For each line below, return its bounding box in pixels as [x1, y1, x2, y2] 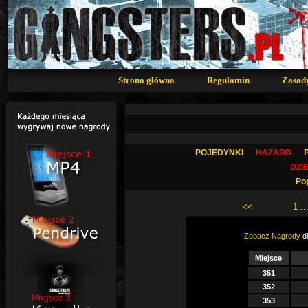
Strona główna [118, 75, 175, 85]
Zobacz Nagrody [244, 232, 301, 240]
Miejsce [261, 254, 283, 262]
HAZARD [256, 148, 292, 157]
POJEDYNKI [195, 148, 244, 157]
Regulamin [207, 75, 250, 85]
